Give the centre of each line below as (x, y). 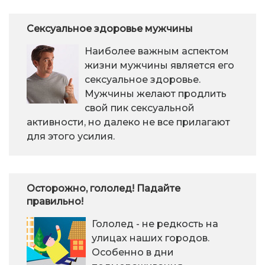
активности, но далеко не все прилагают (128, 122)
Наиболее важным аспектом (157, 51)
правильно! (55, 201)
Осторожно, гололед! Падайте (104, 188)
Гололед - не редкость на (155, 224)
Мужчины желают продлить (156, 93)
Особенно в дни (133, 252)
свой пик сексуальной (140, 108)
